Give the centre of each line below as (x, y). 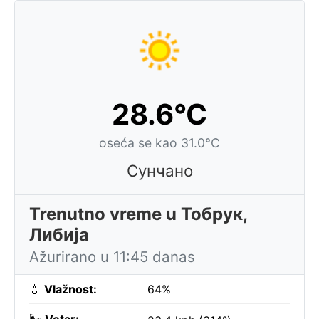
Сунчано (159, 171)
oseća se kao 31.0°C (159, 143)
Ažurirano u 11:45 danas (112, 257)
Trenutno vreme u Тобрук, (138, 214)
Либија (59, 235)
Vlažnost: (70, 289)
